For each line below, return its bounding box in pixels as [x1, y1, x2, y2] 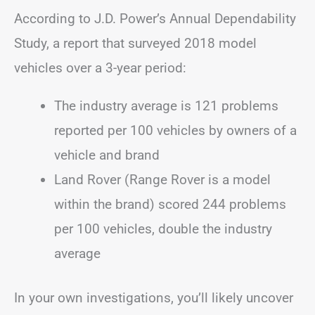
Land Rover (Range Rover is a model [54, 171, 271, 188]
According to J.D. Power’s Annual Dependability [14, 10, 296, 27]
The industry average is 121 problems [54, 97, 278, 114]
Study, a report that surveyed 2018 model [14, 34, 257, 51]
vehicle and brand [54, 146, 160, 163]
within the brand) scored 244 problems [54, 195, 286, 212]
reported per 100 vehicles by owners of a [54, 122, 297, 139]
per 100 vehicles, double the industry [54, 220, 272, 237]
